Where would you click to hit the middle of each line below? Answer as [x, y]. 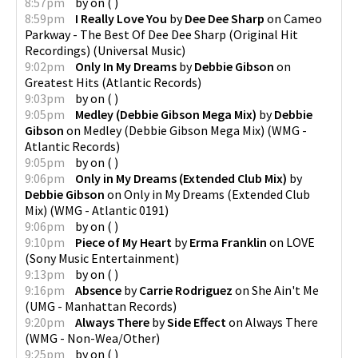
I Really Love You [121, 18]
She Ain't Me [285, 290]
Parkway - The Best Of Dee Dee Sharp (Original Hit [161, 34]
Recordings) [58, 50]
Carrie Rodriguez [186, 290]
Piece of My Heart [123, 242]
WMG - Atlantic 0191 [109, 210]
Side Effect [197, 322]
